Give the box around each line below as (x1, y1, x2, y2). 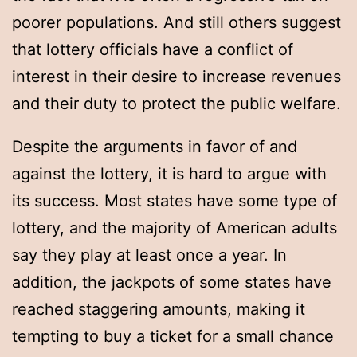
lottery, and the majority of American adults (12, 218, 337, 238)
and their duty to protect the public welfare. (12, 94, 341, 114)
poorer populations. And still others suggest (12, 13, 341, 33)
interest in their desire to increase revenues (12, 67, 341, 87)
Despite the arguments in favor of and (12, 137, 297, 157)
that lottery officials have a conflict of (12, 40, 293, 60)
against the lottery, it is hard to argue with (12, 164, 327, 184)
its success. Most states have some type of (12, 191, 337, 211)
